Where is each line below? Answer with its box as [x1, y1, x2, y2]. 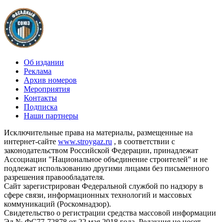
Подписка [24, 103, 57, 111]
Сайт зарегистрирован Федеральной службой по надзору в [4, 182, 203, 191]
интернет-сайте [4, 137, 58, 146]
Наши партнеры [24, 111, 78, 120]
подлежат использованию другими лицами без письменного [4, 164, 209, 173]
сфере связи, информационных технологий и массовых [4, 191, 192, 200]
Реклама [24, 67, 52, 76]
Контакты [24, 94, 57, 103]
